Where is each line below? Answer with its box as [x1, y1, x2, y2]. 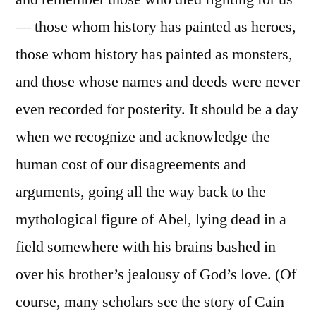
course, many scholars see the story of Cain [16, 291, 284, 312]
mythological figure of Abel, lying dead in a [16, 209, 286, 229]
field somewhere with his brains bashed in [16, 236, 276, 257]
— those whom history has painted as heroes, [16, 16, 296, 37]
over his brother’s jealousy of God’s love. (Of [16, 264, 296, 284]
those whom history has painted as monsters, [16, 44, 293, 64]
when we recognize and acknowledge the [16, 126, 270, 147]
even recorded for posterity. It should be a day [16, 99, 298, 119]
